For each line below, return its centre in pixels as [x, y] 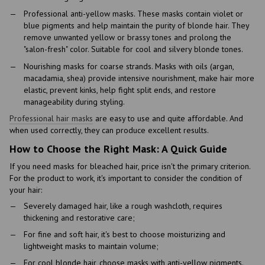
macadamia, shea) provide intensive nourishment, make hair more [139, 78]
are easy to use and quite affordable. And [168, 119]
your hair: [26, 190]
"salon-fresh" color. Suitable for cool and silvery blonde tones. [133, 49]
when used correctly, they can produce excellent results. [109, 130]
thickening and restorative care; [79, 217]
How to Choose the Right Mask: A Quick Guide [118, 149]
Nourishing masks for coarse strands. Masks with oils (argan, [129, 66]
